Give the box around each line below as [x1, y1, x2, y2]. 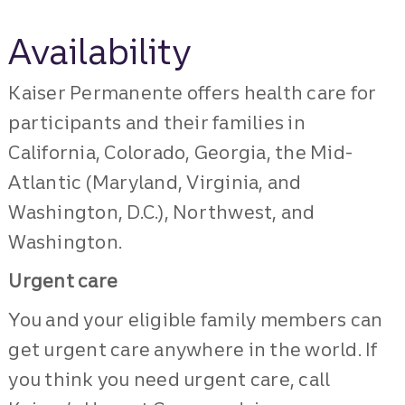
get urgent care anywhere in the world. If [8, 338, 378, 361]
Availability [8, 30, 192, 73]
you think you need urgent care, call [8, 368, 331, 391]
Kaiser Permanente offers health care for [8, 81, 377, 104]
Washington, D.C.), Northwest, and [8, 201, 316, 223]
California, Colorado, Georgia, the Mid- [8, 141, 353, 164]
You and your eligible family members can [8, 308, 383, 331]
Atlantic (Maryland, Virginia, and [8, 171, 302, 193]
